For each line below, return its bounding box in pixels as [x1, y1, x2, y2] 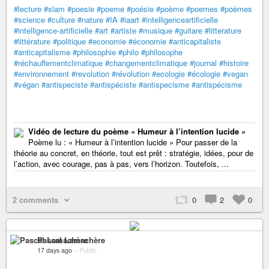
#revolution [71, 67, 109, 79]
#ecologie [152, 67, 185, 79]
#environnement [14, 67, 69, 79]
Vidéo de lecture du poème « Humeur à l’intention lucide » [28, 125, 246, 137]
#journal [190, 56, 217, 68]
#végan [14, 78, 39, 90]
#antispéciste [90, 78, 136, 90]
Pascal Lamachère [37, 234, 105, 246]
